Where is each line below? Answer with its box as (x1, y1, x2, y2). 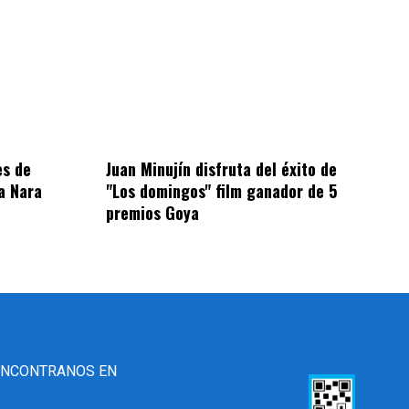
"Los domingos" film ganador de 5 (106, 179, 338, 204)
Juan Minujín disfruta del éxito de (106, 157, 338, 182)
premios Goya (106, 201, 200, 225)
